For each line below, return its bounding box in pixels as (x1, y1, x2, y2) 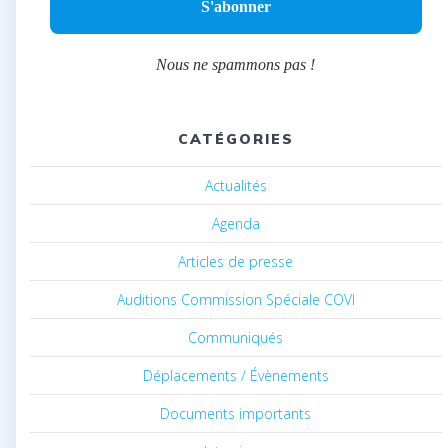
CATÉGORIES (178, 129, 294, 148)
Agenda (211, 213, 260, 233)
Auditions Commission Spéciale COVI (116, 289, 355, 309)
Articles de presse (178, 251, 294, 271)
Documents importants (160, 403, 312, 423)
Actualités (204, 175, 267, 195)
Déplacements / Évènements (142, 365, 329, 385)
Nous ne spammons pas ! (156, 55, 316, 73)
